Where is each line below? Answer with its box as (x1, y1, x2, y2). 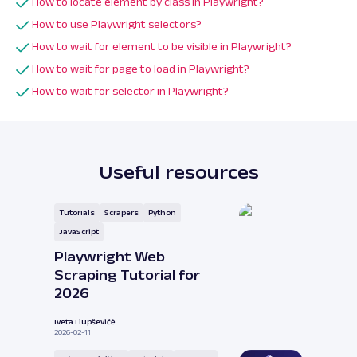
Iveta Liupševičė (54, 317, 116, 327)
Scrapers (104, 208, 139, 218)
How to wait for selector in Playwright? (32, 84, 229, 98)
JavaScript (59, 227, 99, 237)
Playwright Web (54, 249, 165, 265)
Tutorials (59, 208, 95, 218)
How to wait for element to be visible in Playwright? (32, 40, 292, 53)
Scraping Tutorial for (54, 267, 200, 284)
